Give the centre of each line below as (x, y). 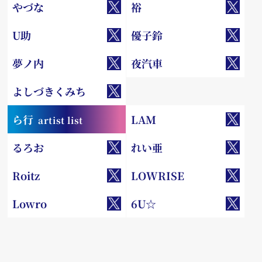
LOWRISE (157, 176)
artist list (61, 120)
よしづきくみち (49, 92)
